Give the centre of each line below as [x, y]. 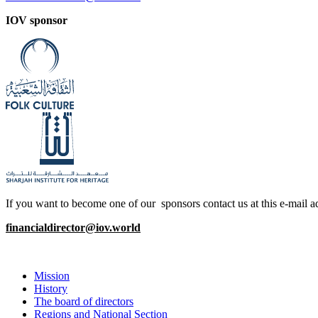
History [51, 288]
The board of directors [84, 301]
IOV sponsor [37, 20]
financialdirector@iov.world [73, 227]
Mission [52, 275]
